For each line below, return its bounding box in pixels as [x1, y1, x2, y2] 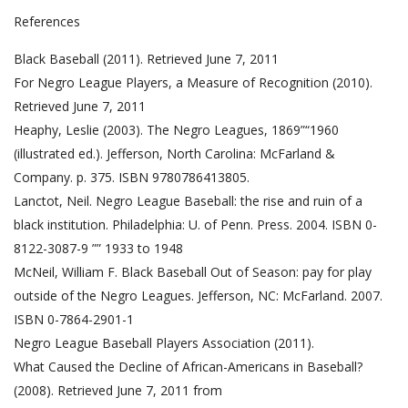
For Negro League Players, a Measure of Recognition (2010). [14, 74, 372, 92]
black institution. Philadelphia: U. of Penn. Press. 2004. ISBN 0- [14, 216, 377, 234]
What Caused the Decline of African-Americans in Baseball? [14, 358, 362, 376]
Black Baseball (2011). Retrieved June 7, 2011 [14, 50, 279, 68]
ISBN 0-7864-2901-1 [14, 311, 134, 329]
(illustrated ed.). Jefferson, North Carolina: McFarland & [14, 145, 335, 163]
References [14, 13, 80, 31]
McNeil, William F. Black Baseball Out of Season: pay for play [14, 263, 372, 281]
